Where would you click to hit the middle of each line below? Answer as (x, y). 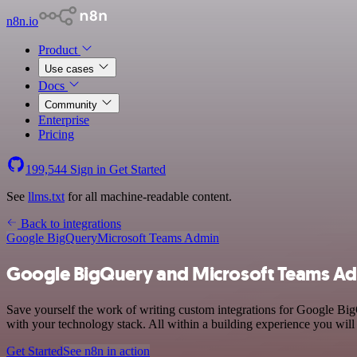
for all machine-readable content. (148, 196)
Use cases (71, 69)
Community (73, 105)
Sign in (88, 169)
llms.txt (46, 196)
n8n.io (22, 21)
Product (59, 50)
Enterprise (64, 120)
